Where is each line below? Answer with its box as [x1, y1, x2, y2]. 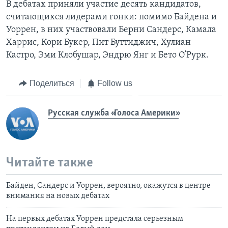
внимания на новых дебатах [6, 191, 109, 200]
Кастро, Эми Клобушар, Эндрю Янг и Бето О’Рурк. [6, 50, 209, 60]
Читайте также [6, 156, 93, 170]
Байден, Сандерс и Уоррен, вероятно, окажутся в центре [6, 181, 211, 190]
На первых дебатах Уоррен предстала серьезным [6, 214, 183, 223]
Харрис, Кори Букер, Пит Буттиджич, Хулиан [6, 37, 191, 47]
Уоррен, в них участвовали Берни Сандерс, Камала [6, 24, 216, 35]
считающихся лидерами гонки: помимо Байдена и [6, 12, 217, 22]
